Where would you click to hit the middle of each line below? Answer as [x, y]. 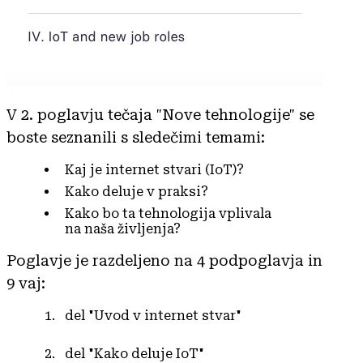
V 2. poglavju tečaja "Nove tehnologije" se [160, 114]
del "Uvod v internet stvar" [153, 315]
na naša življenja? [123, 228]
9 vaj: [26, 283]
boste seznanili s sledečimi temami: [136, 137]
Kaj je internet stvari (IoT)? [154, 169]
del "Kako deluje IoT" [135, 353]
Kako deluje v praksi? [137, 191]
